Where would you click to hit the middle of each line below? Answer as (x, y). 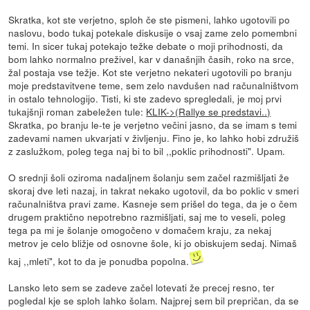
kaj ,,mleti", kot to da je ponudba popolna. (99, 261)
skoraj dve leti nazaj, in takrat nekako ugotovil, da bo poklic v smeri (154, 190)
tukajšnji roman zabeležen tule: (77, 111)
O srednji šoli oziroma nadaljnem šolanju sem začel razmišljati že (149, 177)
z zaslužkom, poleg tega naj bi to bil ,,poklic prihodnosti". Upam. (147, 151)
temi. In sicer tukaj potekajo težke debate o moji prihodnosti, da (146, 45)
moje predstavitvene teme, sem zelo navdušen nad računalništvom (154, 85)
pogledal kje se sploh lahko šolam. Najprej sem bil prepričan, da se (154, 300)
